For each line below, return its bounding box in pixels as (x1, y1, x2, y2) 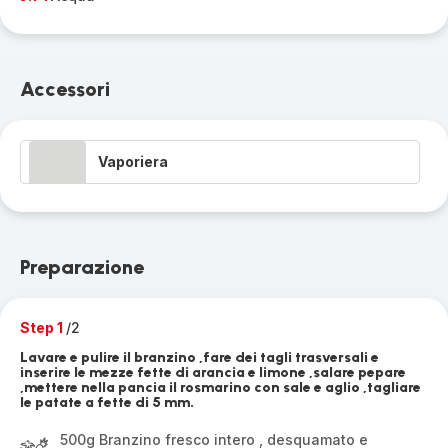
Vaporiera (98, 153, 168, 170)
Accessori (20, 77, 110, 101)
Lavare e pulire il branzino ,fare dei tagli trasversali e (20, 349, 379, 366)
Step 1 (20, 319, 66, 336)
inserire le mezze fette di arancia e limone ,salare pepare (20, 364, 406, 381)
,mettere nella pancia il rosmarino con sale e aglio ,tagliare (20, 379, 421, 396)
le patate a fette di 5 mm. (20, 394, 194, 411)
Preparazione (20, 255, 144, 279)
